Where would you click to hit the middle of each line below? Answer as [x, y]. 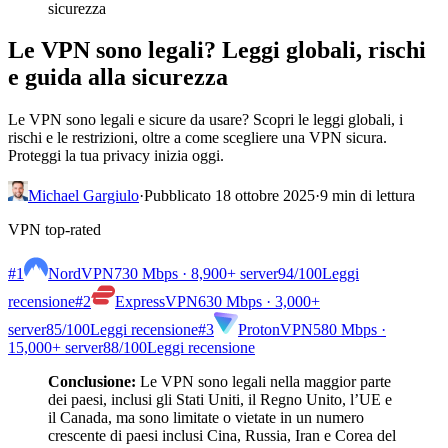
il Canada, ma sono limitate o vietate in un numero [206, 418]
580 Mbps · [349, 330]
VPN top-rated [54, 230]
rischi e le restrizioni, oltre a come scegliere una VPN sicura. [197, 138]
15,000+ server [55, 348]
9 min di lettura [367, 196]
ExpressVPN [156, 302]
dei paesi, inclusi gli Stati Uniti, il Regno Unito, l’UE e [220, 400]
